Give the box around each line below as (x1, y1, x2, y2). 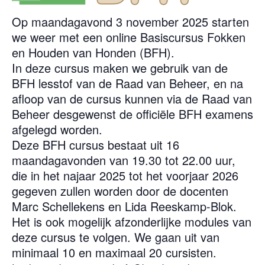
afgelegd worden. (12, 121, 102, 138)
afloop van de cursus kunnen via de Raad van (12, 90, 252, 107)
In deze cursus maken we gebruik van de (12, 59, 228, 76)
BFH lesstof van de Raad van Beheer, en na (12, 75, 243, 92)
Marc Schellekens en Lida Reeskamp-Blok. (12, 198, 237, 215)
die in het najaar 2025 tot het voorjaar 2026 (12, 167, 238, 184)
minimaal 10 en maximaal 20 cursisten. (12, 244, 216, 261)
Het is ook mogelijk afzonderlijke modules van (12, 213, 251, 230)
